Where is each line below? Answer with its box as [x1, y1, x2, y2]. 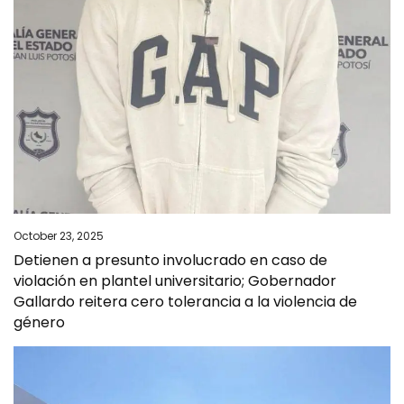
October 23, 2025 [14, 228, 104, 244]
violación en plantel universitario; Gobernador [14, 271, 336, 292]
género [14, 312, 65, 334]
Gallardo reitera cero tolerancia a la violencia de [14, 291, 357, 313]
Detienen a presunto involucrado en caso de [14, 250, 327, 271]
